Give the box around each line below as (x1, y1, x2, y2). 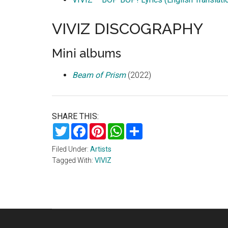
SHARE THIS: (52, 111, 99, 121)
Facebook (88, 122, 123, 132)
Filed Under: (52, 145, 90, 153)
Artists (90, 145, 111, 153)
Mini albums (52, 45, 121, 61)
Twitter (69, 122, 94, 132)
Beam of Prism (72, 70, 126, 80)
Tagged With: (52, 156, 95, 164)
